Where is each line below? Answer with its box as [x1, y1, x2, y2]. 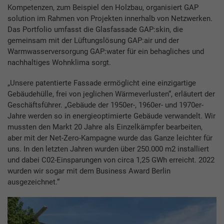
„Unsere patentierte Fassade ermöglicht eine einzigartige [7, 78, 196, 88]
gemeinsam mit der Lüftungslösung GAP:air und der [7, 35, 179, 45]
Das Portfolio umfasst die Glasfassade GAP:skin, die [7, 24, 183, 34]
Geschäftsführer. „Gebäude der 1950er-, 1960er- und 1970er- [7, 100, 203, 110]
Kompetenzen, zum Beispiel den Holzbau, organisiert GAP [7, 2, 198, 12]
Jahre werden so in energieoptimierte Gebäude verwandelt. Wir [7, 111, 215, 121]
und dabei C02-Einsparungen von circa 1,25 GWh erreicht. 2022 [7, 155, 214, 165]
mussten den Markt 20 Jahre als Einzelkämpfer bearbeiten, [7, 122, 202, 132]
